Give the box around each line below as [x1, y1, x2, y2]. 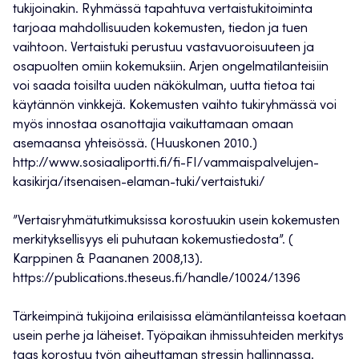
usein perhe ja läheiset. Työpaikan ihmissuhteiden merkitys [13, 330, 344, 344]
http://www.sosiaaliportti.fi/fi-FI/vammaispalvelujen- [13, 157, 319, 171]
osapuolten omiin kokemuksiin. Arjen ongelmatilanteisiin [13, 61, 329, 75]
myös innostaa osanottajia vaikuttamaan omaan [13, 119, 293, 132]
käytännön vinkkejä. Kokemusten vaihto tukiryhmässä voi [13, 99, 337, 113]
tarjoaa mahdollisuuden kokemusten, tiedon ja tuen [13, 22, 308, 36]
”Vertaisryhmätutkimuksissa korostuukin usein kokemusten [13, 215, 340, 228]
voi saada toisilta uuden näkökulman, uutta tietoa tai [13, 80, 315, 94]
